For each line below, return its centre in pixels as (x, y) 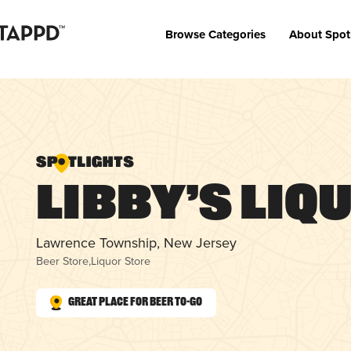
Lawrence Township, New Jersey (137, 242)
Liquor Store (121, 260)
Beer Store (63, 260)
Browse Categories (215, 35)
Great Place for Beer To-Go (135, 302)
